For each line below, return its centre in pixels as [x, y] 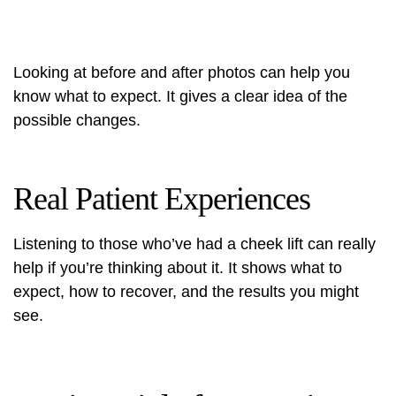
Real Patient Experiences [162, 199]
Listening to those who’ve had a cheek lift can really [194, 244]
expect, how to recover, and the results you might [186, 292]
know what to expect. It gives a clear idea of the [180, 96]
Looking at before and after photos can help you [182, 72]
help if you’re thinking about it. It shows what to [178, 268]
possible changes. [77, 120]
